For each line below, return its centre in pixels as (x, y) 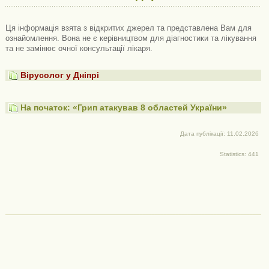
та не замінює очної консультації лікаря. (79, 48)
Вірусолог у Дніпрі (60, 75)
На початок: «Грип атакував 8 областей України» (124, 107)
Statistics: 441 (239, 154)
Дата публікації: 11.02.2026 (219, 134)
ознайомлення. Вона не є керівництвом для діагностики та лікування (131, 38)
